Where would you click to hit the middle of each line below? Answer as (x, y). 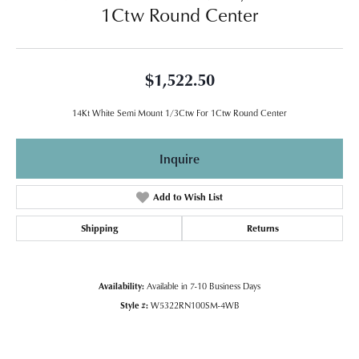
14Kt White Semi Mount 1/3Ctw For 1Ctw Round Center (179, 112)
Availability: (121, 285)
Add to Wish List (188, 196)
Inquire (179, 158)
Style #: (134, 305)
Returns (262, 228)
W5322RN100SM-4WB (195, 305)
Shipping (99, 228)
